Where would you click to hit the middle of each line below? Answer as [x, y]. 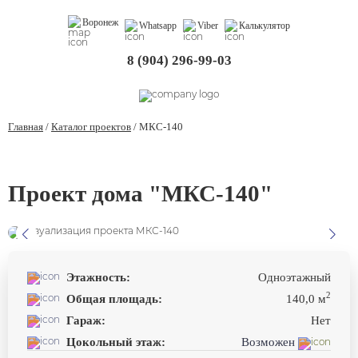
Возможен [270, 342]
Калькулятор [265, 26]
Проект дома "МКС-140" [140, 194]
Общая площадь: [114, 299]
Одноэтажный [294, 278]
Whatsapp [158, 26]
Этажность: [98, 278]
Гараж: [86, 321]
